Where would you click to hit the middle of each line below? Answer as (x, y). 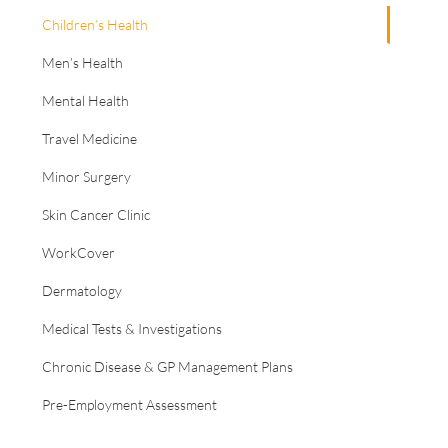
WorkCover (78, 253)
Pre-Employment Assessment (129, 405)
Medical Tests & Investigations (131, 329)
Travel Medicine (89, 139)
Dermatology (81, 291)
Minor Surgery (86, 177)
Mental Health (85, 101)
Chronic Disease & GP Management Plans (167, 367)
